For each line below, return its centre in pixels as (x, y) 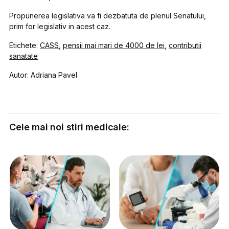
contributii (185, 45)
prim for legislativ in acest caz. (60, 26)
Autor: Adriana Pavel (43, 75)
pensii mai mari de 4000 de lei (114, 45)
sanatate (24, 56)
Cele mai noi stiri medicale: (69, 127)
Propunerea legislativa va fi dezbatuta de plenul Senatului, (108, 15)
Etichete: (25, 45)
